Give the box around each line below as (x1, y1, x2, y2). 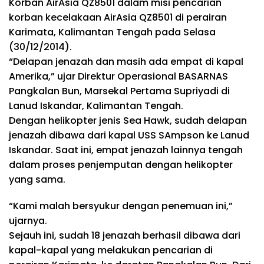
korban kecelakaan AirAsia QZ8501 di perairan (9, 11, 227, 24)
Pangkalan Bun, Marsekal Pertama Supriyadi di (9, 84, 230, 98)
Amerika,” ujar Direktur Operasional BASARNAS (9, 70, 228, 83)
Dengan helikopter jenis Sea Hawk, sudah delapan (9, 114, 247, 127)
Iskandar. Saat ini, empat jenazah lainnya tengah (9, 143, 243, 157)
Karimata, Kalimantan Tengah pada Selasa (9, 25, 216, 39)
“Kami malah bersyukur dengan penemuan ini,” (9, 199, 233, 213)
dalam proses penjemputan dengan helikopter (9, 158, 233, 171)
